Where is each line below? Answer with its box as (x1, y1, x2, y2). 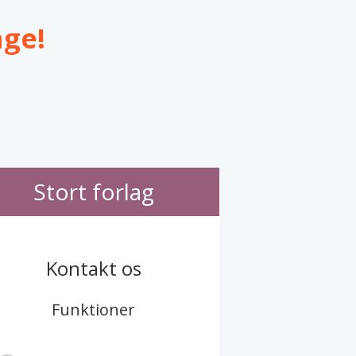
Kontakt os (45, 254, 141, 281)
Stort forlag (33, 176, 154, 207)
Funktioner (52, 299, 136, 321)
